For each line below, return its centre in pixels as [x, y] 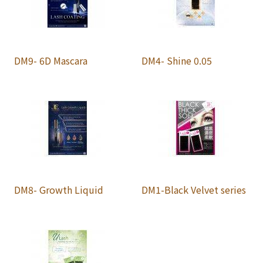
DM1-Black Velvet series [194, 189]
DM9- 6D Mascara [51, 60]
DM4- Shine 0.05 [177, 60]
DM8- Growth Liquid [59, 189]
